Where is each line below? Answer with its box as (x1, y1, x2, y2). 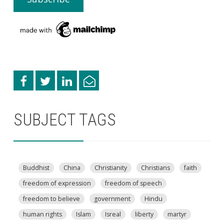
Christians (140, 163, 170, 172)
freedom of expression (22, 178, 91, 187)
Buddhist (22, 163, 49, 172)
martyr (167, 209, 186, 218)
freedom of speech (104, 178, 162, 187)
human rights (22, 209, 62, 218)
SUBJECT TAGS (13, 109, 116, 129)
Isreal (104, 209, 121, 218)
